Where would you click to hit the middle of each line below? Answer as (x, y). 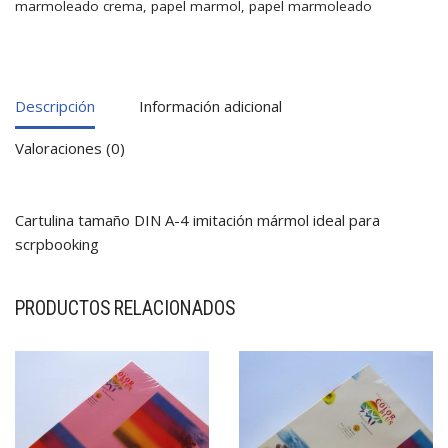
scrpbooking (57, 243)
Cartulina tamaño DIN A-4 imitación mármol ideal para (197, 219)
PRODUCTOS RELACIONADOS (125, 308)
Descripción (55, 106)
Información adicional (210, 106)
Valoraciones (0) (70, 148)
